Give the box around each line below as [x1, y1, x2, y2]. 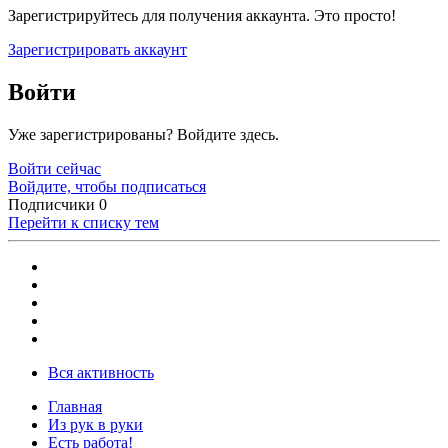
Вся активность [48, 364, 154, 382]
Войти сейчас [8, 160, 101, 178]
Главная [48, 398, 102, 416]
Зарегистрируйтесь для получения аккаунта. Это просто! [8, 7, 396, 25]
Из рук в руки [48, 416, 143, 434]
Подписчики [8, 196, 95, 214]
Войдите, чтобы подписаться [8, 178, 206, 196]
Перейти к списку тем [8, 214, 159, 232]
